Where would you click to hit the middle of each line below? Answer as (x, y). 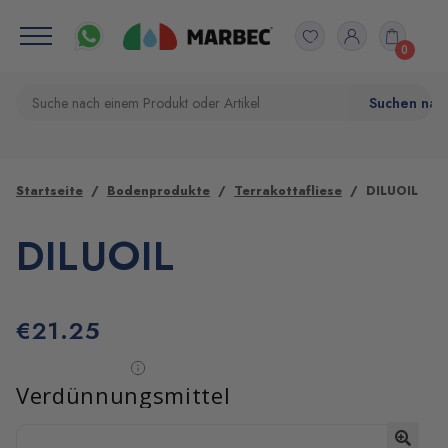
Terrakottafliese (288, 191)
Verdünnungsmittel (123, 395)
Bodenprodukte (158, 191)
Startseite (49, 191)
